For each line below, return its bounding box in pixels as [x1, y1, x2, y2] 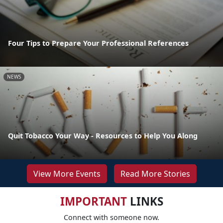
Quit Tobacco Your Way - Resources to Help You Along [8, 130, 198, 140]
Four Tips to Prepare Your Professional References [8, 38, 189, 48]
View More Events [33, 168, 101, 179]
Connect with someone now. [64, 212, 159, 222]
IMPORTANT [60, 193, 127, 209]
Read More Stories [120, 168, 190, 179]
